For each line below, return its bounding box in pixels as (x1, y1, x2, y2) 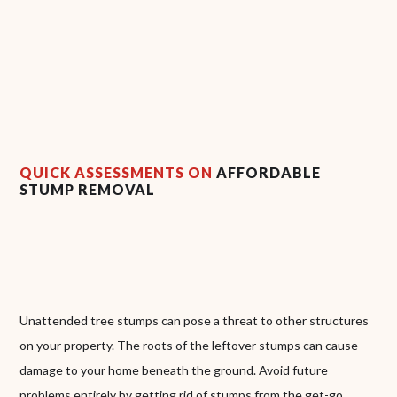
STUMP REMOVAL (19, 180, 156, 198)
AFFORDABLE (216, 163, 322, 181)
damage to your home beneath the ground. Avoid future (19, 362, 329, 378)
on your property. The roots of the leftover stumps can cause (19, 337, 359, 353)
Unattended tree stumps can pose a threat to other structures (19, 312, 370, 328)
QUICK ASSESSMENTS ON (19, 163, 217, 181)
